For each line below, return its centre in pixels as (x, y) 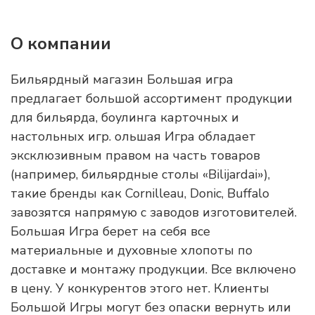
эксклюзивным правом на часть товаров (135, 155)
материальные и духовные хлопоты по (131, 250)
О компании (61, 44)
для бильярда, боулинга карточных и (125, 117)
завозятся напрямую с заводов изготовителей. (154, 212)
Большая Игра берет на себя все (110, 231)
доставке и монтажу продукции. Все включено (153, 269)
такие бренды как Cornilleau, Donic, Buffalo (140, 193)
